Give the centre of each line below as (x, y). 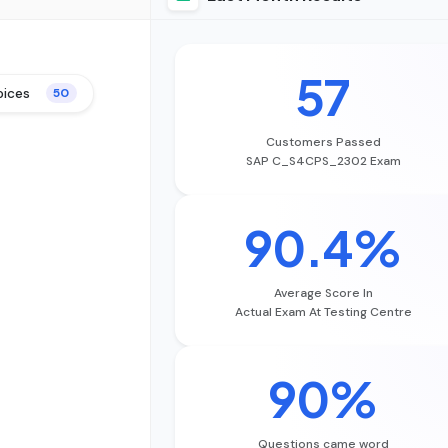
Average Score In (323, 292)
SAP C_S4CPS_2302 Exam (323, 160)
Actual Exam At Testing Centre (323, 311)
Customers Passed (323, 141)
